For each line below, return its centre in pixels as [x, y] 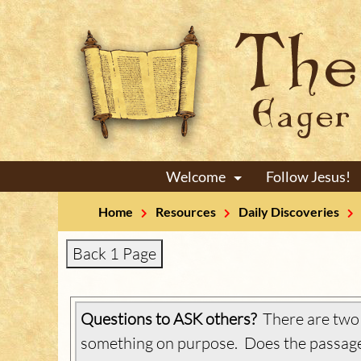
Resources [186, 212]
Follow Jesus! [308, 176]
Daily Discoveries [289, 212]
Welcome [195, 176]
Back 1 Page [114, 253]
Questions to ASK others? [168, 319]
